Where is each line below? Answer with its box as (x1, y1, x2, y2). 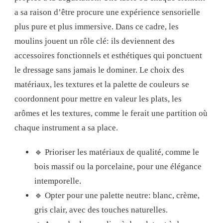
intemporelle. (34, 176, 81, 186)
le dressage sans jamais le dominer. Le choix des (14, 65, 184, 75)
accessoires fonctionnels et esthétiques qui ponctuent (14, 51, 202, 61)
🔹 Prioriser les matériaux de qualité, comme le (34, 147, 199, 157)
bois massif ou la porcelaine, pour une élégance (34, 162, 202, 172)
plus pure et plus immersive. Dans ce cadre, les (14, 22, 179, 32)
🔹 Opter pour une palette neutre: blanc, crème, (34, 191, 200, 201)
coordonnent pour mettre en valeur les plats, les (14, 94, 182, 104)
